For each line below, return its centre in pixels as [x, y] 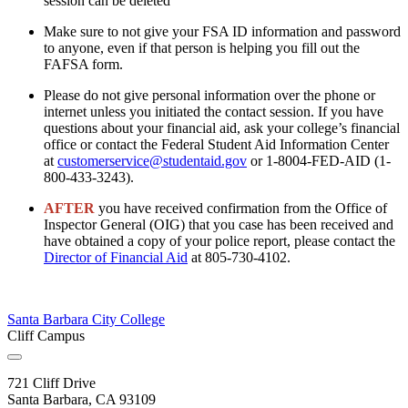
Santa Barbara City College [86, 320]
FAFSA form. [83, 65]
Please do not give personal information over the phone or [209, 96]
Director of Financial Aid [116, 258]
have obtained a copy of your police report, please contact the [219, 241]
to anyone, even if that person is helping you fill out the [202, 48]
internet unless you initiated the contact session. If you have [214, 112]
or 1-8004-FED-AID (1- [319, 161]
